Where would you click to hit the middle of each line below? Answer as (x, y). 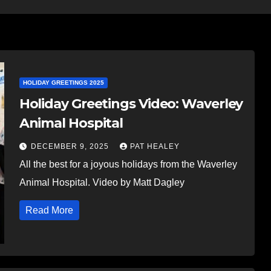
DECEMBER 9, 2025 (71, 146)
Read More (49, 210)
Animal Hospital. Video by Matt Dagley (102, 182)
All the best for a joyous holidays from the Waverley (128, 164)
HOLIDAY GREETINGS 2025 (63, 82)
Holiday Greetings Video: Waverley (131, 103)
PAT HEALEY (155, 146)
